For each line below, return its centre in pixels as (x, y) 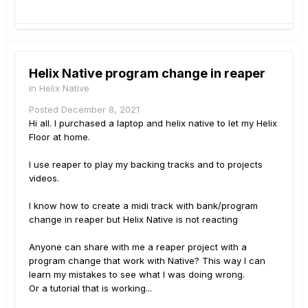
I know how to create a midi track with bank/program (143, 205)
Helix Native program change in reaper (147, 73)
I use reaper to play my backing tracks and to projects (146, 164)
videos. (44, 178)
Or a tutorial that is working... (90, 288)
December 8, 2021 (100, 109)
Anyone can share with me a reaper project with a (138, 246)
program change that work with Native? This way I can (147, 260)
